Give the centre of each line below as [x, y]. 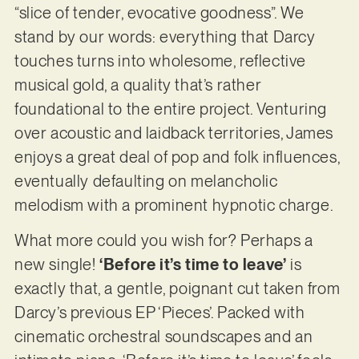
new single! [57, 265]
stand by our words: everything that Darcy [165, 36]
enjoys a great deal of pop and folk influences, [177, 157]
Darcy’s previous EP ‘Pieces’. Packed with [159, 313]
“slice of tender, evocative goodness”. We [159, 12]
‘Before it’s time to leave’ [193, 265]
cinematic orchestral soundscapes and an [163, 337]
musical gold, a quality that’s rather [138, 85]
